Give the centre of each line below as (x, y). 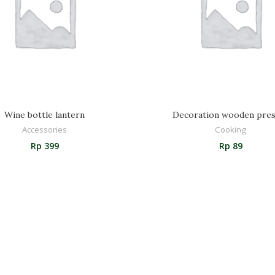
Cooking (230, 129)
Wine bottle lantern (45, 114)
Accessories (45, 129)
